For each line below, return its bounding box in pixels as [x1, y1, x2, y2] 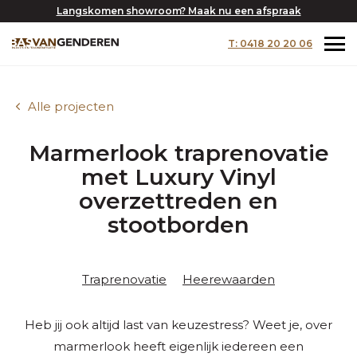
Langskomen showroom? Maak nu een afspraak [56, 5, 301, 17]
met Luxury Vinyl [80, 163, 277, 190]
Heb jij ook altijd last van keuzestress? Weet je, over [25, 317, 332, 332]
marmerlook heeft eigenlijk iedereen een [53, 339, 304, 354]
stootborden [108, 211, 249, 238]
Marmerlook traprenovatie [28, 139, 329, 167]
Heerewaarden [182, 272, 275, 287]
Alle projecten [28, 99, 114, 114]
